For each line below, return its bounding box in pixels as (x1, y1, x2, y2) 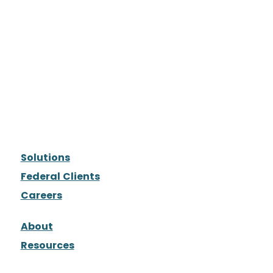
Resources (20, 240, 74, 251)
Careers (20, 190, 62, 201)
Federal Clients (20, 171, 100, 182)
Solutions (20, 152, 70, 163)
